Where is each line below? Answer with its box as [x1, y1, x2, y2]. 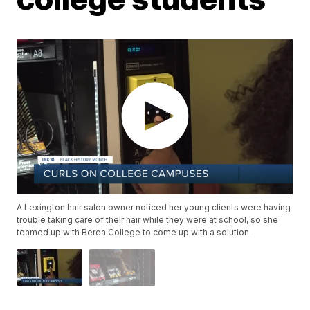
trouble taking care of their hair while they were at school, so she [17, 215, 279, 226]
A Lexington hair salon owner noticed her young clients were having [17, 202, 291, 213]
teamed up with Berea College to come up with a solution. [17, 227, 252, 238]
